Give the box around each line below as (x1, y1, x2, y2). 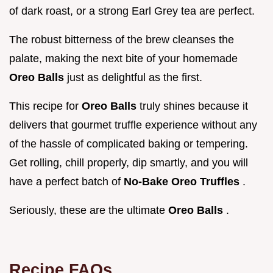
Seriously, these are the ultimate (9, 204, 168, 216)
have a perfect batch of (9, 175, 124, 188)
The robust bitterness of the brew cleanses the (9, 33, 234, 46)
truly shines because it (140, 99, 248, 112)
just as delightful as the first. (67, 71, 202, 83)
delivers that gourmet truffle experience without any (9, 118, 257, 131)
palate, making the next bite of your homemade (9, 52, 238, 65)
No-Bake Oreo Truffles (124, 175, 243, 188)
